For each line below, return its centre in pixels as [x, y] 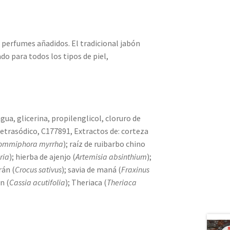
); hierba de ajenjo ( [43, 156]
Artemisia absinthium [111, 156]
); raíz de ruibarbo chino [104, 143]
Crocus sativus [39, 169]
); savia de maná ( [92, 169]
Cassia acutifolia [37, 182]
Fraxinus [136, 169]
